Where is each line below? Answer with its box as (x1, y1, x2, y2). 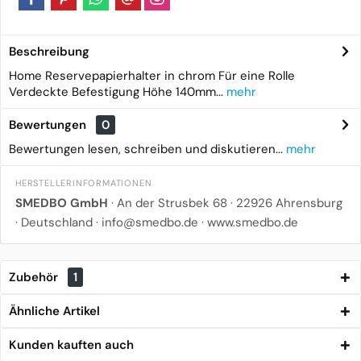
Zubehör (9, 269, 61, 285)
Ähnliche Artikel (9, 303, 100, 319)
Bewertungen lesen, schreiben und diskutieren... (9, 141, 283, 157)
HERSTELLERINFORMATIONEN (15, 177, 152, 189)
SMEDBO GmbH (15, 195, 108, 211)
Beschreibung (9, 44, 89, 60)
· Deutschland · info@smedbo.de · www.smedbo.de (15, 214, 298, 230)
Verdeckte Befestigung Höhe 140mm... (9, 84, 223, 100)
